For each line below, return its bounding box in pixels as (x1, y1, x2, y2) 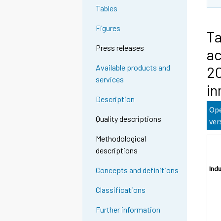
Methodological (96, 134, 147, 144)
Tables (96, 3, 118, 13)
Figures (96, 23, 121, 33)
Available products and (96, 63, 171, 73)
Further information (96, 205, 161, 215)
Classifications (96, 185, 146, 195)
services (96, 74, 124, 84)
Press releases (96, 43, 145, 53)
